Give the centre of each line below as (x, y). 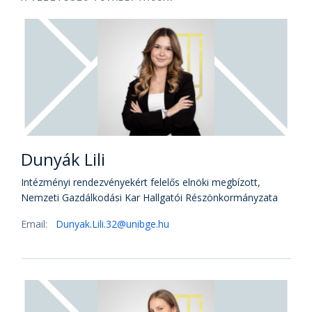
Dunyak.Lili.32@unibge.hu (112, 224)
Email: (36, 224)
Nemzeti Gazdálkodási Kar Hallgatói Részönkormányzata (149, 197)
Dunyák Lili (63, 159)
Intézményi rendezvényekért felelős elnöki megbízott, (141, 182)
